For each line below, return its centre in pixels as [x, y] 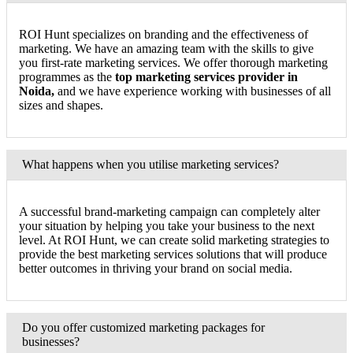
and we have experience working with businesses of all [193, 91]
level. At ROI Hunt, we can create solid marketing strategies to [174, 240]
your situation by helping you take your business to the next [167, 226]
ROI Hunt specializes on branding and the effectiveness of [163, 34]
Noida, [37, 91]
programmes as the [67, 77]
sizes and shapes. [61, 105]
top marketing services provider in [206, 77]
